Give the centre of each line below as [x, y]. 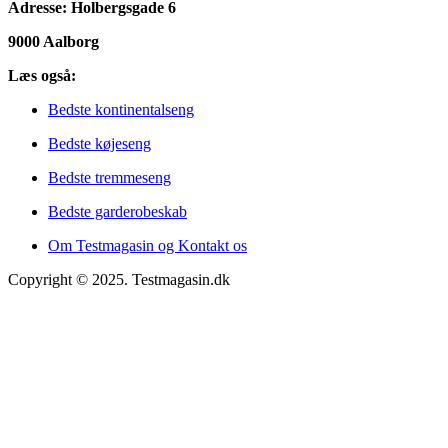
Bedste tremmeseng [109, 178]
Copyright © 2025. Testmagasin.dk [119, 280]
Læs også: [42, 76]
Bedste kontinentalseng [121, 110]
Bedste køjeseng [99, 144]
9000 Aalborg [53, 42]
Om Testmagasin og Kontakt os [147, 246]
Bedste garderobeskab [117, 212]
